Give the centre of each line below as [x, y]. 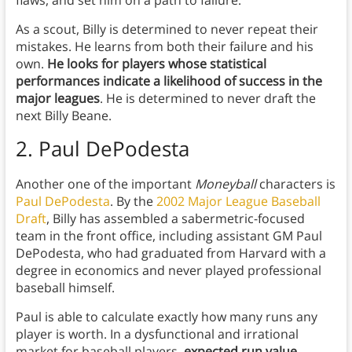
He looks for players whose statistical [156, 64]
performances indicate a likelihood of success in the [169, 81]
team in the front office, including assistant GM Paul [169, 236]
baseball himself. [65, 288]
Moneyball [225, 184]
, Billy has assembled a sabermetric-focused [175, 219]
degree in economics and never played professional [168, 271]
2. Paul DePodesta [102, 149]
